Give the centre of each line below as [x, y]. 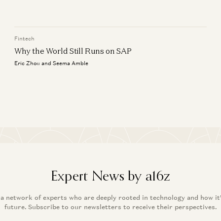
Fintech [25, 38]
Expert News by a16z [110, 176]
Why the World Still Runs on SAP [73, 51]
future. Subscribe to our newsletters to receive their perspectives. [110, 207]
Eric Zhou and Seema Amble [52, 63]
